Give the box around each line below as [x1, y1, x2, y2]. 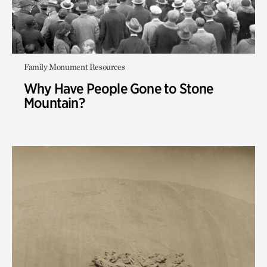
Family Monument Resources [24, 62, 125, 72]
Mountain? [24, 94, 85, 111]
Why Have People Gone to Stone [24, 80, 214, 97]
